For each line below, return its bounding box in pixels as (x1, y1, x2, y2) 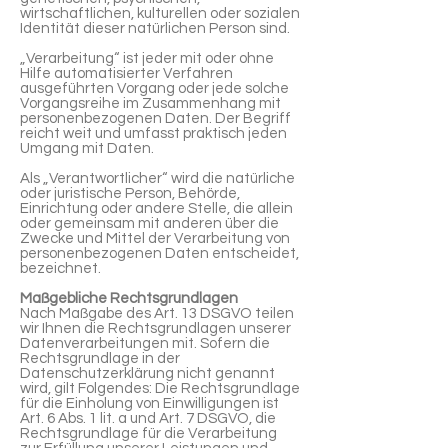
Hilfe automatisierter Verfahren (20, 66, 233, 81)
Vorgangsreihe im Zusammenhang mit (20, 96, 281, 111)
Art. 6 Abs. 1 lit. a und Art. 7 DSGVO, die (20, 411, 276, 426)
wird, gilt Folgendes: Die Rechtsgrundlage (20, 381, 300, 396)
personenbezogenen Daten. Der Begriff (20, 111, 291, 126)
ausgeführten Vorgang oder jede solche (20, 81, 289, 96)
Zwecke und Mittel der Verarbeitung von (20, 231, 290, 246)
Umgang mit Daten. (20, 141, 154, 156)
